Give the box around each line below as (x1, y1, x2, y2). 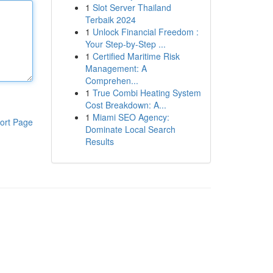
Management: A (85, 62, 147, 74)
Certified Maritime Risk (92, 50, 180, 62)
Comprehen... (85, 74, 138, 87)
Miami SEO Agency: (92, 111, 169, 123)
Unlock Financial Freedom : (92, 26, 199, 38)
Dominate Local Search (85, 123, 175, 135)
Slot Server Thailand (92, 1, 171, 13)
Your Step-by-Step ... (85, 38, 166, 50)
